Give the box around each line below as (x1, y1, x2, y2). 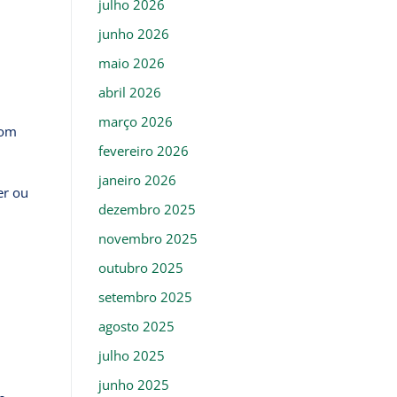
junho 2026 (97, 24, 169, 43)
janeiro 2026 (97, 170, 176, 189)
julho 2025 (97, 346, 165, 364)
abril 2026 (97, 82, 161, 101)
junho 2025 (97, 375, 169, 393)
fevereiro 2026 (97, 141, 189, 160)
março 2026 (97, 112, 173, 130)
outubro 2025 (97, 258, 183, 276)
